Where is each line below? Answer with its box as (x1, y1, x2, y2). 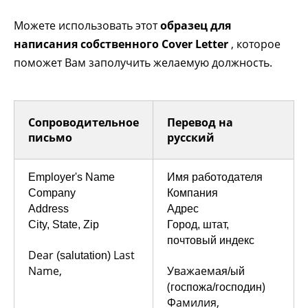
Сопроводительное (28, 114, 139, 130)
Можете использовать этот (14, 17, 160, 33)
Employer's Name (28, 170, 115, 183)
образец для (160, 17, 231, 33)
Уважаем (167, 263, 215, 278)
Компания (167, 186, 218, 199)
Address (28, 202, 69, 214)
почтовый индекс (167, 234, 254, 246)
